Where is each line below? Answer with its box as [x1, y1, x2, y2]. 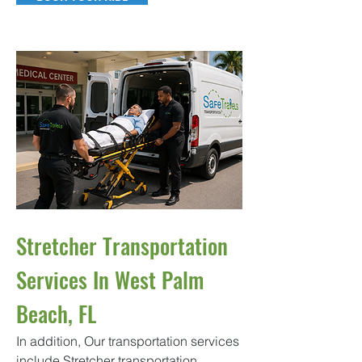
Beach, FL [16, 297, 96, 330]
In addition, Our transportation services [16, 333, 239, 349]
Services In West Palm [16, 263, 204, 296]
